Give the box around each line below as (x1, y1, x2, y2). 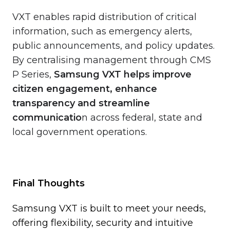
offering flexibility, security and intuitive (12, 217, 193, 228)
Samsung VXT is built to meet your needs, (12, 202, 206, 214)
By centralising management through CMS (12, 54, 211, 66)
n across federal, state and (82, 111, 202, 123)
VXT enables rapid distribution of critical (12, 11, 197, 23)
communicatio (12, 111, 82, 123)
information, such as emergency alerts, (12, 25, 192, 37)
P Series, (12, 68, 54, 80)
